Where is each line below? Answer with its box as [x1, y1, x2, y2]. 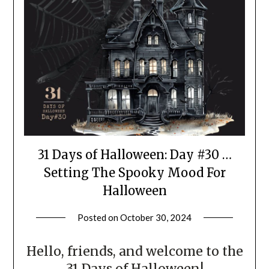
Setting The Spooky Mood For [43, 165, 226, 181]
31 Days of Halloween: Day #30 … [37, 147, 232, 163]
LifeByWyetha [192, 226, 250, 238]
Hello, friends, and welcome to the [26, 243, 243, 260]
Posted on [77, 212, 120, 223]
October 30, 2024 [120, 212, 192, 223]
